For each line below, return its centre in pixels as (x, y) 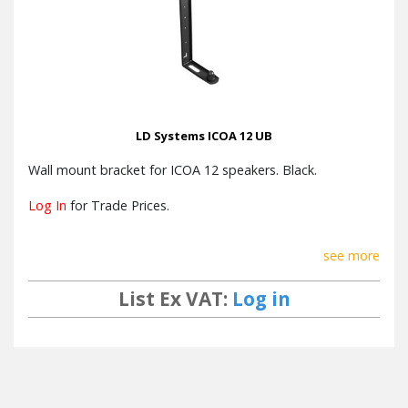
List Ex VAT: (175, 299)
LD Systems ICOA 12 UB (204, 136)
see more (352, 256)
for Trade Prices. (118, 206)
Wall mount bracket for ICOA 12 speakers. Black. (173, 170)
